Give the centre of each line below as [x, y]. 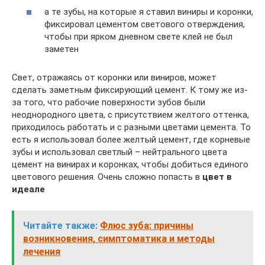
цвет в [217, 177]
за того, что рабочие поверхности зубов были [109, 102]
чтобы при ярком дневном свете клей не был [138, 36]
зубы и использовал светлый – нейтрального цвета [119, 152]
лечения [42, 251]
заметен [62, 49]
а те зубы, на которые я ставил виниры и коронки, [149, 12]
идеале [28, 189]
